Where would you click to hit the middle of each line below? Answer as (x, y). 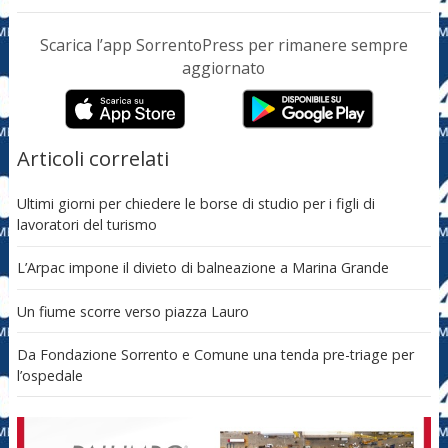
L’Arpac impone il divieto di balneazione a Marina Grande (202, 268)
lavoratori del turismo (86, 225)
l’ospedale (49, 375)
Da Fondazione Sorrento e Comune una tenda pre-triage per (215, 354)
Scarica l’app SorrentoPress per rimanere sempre (223, 44)
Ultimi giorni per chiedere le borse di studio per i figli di (195, 204)
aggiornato (224, 67)
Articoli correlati (92, 157)
